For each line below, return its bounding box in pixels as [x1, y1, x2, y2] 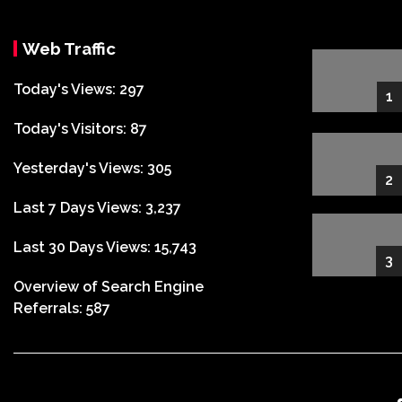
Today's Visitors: [13, 119, 130, 137]
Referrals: [13, 299, 86, 317]
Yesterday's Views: [13, 159, 147, 177]
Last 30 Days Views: [13, 238, 154, 256]
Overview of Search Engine [13, 277, 204, 295]
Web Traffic [22, 38, 116, 58]
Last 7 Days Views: [13, 198, 145, 216]
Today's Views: [13, 80, 119, 98]
